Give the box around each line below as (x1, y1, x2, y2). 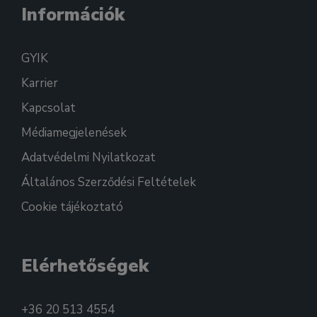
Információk (21, 3, 125, 28)
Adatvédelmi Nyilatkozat (21, 149, 156, 166)
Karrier (21, 75, 58, 92)
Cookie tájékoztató (21, 199, 123, 216)
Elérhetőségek (21, 254, 149, 279)
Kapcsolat (21, 100, 76, 117)
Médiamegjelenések (21, 125, 127, 142)
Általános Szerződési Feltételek (21, 174, 196, 191)
